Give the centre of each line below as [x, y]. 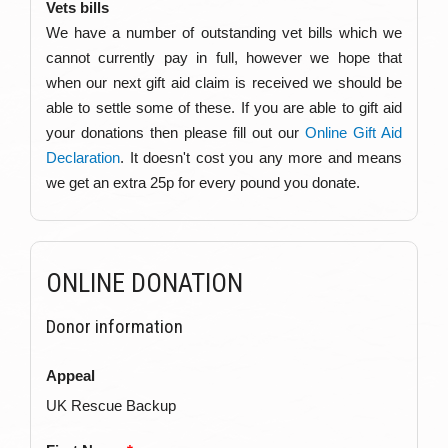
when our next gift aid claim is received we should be [224, 82]
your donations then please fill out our [175, 132]
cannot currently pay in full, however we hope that [224, 57]
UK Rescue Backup [111, 405]
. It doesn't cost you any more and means [261, 157]
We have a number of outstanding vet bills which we [224, 32]
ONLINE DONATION [144, 282]
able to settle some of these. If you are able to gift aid [224, 107]
